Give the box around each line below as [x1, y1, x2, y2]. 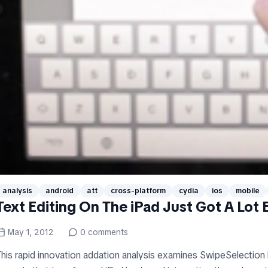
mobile [236, 186, 260, 196]
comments [86, 227, 128, 238]
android [45, 186, 74, 196]
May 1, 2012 [8, 227, 54, 238]
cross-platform [111, 186, 166, 196]
